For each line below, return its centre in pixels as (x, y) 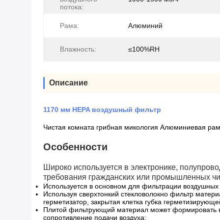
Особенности (75, 147)
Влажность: (78, 49)
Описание (69, 83)
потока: (72, 7)
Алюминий (145, 26)
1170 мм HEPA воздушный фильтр (102, 110)
